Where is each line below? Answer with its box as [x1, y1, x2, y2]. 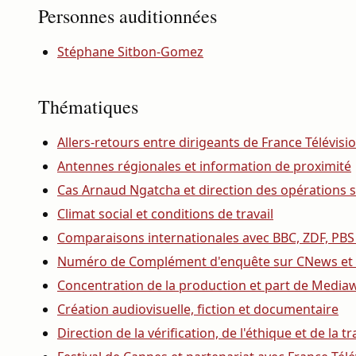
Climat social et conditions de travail [57, 205, 273, 222]
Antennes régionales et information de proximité [57, 157, 351, 175]
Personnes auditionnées [38, 3, 217, 29]
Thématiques [38, 94, 138, 119]
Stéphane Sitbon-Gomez [57, 43, 203, 60]
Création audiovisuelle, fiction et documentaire [57, 300, 339, 318]
